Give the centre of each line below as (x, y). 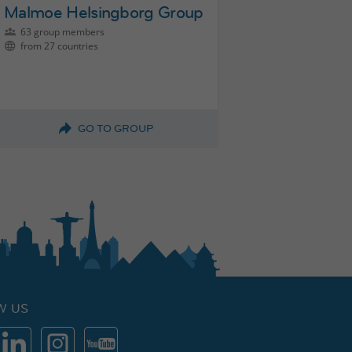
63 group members (61, 31)
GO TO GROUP (115, 128)
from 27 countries (58, 46)
